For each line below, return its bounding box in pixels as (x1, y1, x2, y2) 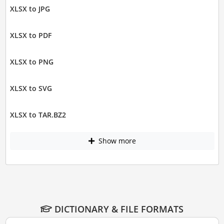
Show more (96, 136, 136, 146)
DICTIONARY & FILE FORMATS (52, 202, 183, 215)
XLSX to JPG (9, 4, 50, 13)
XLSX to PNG (9, 57, 53, 66)
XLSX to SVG (9, 83, 52, 93)
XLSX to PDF (9, 30, 51, 40)
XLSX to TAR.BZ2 (9, 110, 66, 119)
